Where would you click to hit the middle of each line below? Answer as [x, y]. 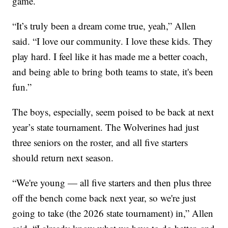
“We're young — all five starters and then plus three [112, 183]
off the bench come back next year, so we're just [104, 198]
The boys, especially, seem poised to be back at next [113, 112]
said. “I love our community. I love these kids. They [113, 41]
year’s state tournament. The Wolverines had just [106, 127]
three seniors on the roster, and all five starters [100, 142]
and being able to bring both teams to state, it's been [113, 72]
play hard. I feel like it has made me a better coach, [110, 56]
